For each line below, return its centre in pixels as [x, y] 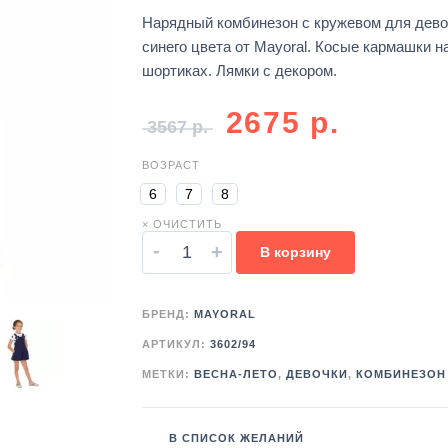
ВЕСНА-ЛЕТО [235, 374]
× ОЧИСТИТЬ [181, 224]
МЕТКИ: [167, 374]
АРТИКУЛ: [175, 344]
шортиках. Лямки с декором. [239, 71]
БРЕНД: [167, 314]
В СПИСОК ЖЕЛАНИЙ [236, 438]
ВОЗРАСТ [170, 165]
